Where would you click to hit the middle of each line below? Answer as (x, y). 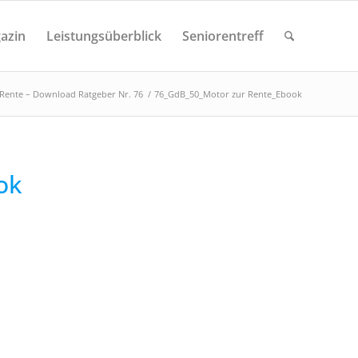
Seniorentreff (223, 36)
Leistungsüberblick (103, 36)
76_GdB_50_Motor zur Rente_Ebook (228, 94)
